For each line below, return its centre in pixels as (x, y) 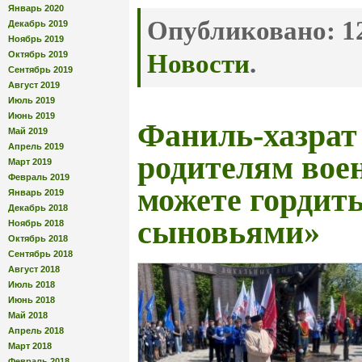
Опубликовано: (241, 31)
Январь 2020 (36, 8)
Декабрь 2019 (38, 23)
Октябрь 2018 (38, 238)
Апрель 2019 (36, 146)
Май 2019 (28, 130)
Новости (198, 64)
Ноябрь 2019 (36, 38)
